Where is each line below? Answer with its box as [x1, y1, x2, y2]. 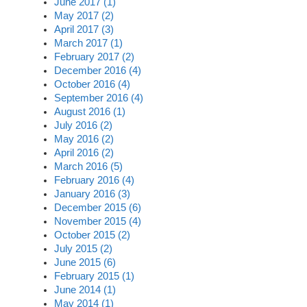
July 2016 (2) [54, 119, 112, 131]
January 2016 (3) [54, 188, 130, 199]
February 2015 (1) [54, 270, 134, 282]
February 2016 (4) [54, 174, 134, 186]
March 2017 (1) [54, 37, 123, 49]
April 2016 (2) [54, 147, 114, 158]
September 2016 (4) [54, 92, 143, 103]
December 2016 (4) [54, 64, 141, 76]
